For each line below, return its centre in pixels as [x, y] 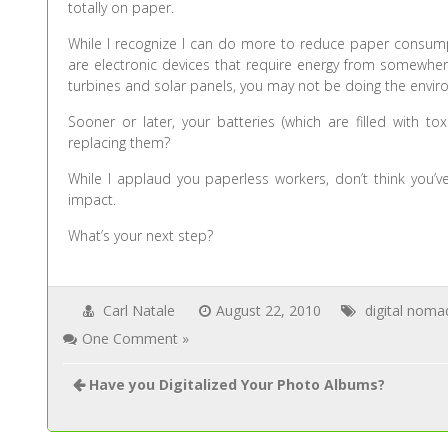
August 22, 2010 [269, 310]
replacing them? [119, 142]
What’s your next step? [141, 235]
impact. [92, 199]
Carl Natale [139, 310]
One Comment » [136, 338]
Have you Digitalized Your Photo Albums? [237, 384]
